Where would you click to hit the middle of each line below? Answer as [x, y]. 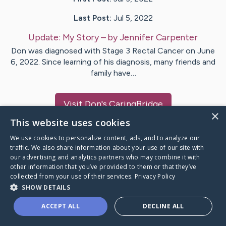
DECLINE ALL [163, 206]
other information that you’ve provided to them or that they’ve [103, 167]
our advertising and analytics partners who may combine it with [105, 157]
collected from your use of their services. [72, 176]
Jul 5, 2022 [133, 18]
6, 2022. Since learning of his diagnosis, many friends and [113, 62]
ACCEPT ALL [61, 206]
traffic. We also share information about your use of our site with [107, 148]
